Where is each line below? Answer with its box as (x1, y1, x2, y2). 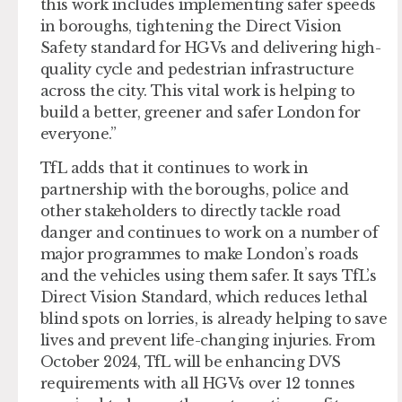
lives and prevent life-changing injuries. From (40, 331, 375, 350)
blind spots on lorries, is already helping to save (40, 310, 387, 328)
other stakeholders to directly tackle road (40, 202, 341, 221)
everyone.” (40, 124, 117, 143)
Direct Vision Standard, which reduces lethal (40, 288, 368, 307)
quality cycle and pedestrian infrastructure (40, 59, 354, 78)
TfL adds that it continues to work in (40, 159, 309, 178)
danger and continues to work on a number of (40, 223, 379, 242)
